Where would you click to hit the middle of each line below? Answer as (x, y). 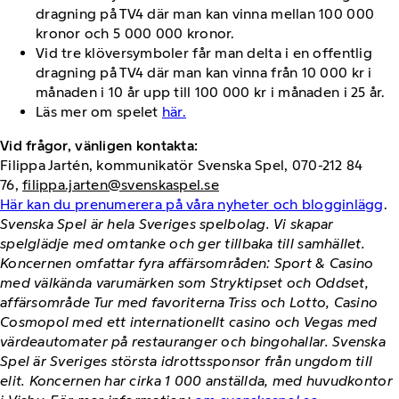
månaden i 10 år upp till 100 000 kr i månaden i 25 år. (211, 92)
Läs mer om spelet (99, 111)
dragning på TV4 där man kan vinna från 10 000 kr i (204, 72)
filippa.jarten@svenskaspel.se (121, 184)
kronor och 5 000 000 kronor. (135, 33)
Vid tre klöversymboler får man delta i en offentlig (204, 53)
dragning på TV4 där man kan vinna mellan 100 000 (205, 13)
